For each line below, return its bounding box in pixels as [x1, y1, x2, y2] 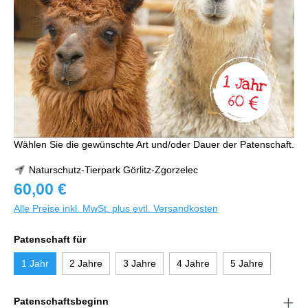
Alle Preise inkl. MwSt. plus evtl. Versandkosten [14, 203, 218, 214]
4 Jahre [177, 258, 210, 269]
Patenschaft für [14, 234, 86, 245]
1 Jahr [21, 258, 49, 269]
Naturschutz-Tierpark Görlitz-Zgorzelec [25, 164, 198, 176]
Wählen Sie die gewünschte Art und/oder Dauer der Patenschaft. [14, 139, 294, 151]
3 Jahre [123, 258, 156, 269]
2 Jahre [69, 258, 102, 269]
